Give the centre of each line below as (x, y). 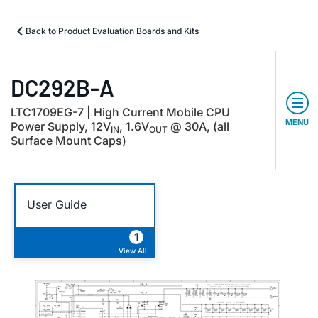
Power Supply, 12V (61, 126)
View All (133, 251)
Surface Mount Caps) (68, 141)
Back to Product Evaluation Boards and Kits (112, 31)
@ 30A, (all (198, 126)
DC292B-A (62, 87)
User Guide (57, 204)
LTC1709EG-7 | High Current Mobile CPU (120, 112)
